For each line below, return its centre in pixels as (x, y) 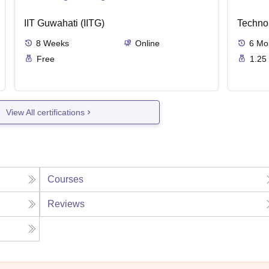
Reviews (66, 204)
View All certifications (46, 112)
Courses (66, 180)
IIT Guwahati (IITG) (64, 23)
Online (147, 44)
